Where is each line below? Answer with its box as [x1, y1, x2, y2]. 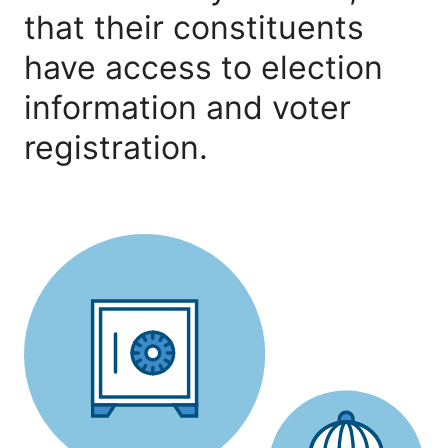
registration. [24, 127, 208, 167]
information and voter [24, 87, 351, 127]
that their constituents [24, 7, 364, 47]
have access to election [24, 47, 383, 87]
